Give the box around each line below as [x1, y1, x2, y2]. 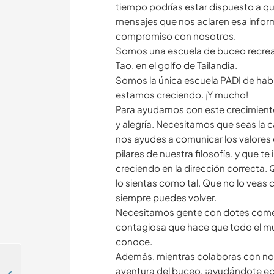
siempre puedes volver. [116, 191, 217, 204]
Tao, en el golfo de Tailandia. [116, 59, 237, 72]
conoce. [116, 235, 152, 248]
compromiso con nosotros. [116, 30, 236, 42]
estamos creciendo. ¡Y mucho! [116, 89, 248, 101]
